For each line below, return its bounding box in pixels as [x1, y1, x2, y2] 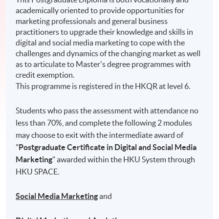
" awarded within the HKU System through [52, 155, 196, 164]
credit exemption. [16, 70, 75, 80]
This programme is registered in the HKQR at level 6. [16, 82, 191, 91]
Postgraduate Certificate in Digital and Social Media [19, 143, 197, 152]
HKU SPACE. [16, 167, 60, 176]
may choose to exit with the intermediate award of [16, 131, 184, 140]
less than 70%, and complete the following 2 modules [16, 118, 193, 128]
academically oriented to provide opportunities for [16, 6, 185, 15]
